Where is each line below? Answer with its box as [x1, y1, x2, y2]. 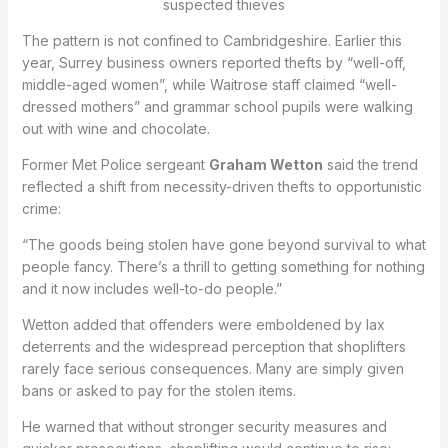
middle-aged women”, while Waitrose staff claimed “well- [21, 76, 397, 94]
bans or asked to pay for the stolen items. [21, 382, 296, 400]
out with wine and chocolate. [21, 120, 210, 138]
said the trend [322, 156, 418, 174]
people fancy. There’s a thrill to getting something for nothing [21, 258, 425, 276]
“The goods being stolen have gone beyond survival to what [21, 236, 426, 254]
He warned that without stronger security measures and [21, 418, 387, 436]
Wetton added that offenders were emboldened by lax [21, 316, 385, 334]
